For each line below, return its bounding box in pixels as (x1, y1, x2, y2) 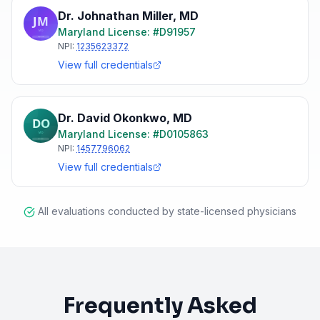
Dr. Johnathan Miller (58, 9, 173, 23)
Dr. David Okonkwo (58, 111, 166, 125)
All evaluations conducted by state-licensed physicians (38, 205, 296, 217)
